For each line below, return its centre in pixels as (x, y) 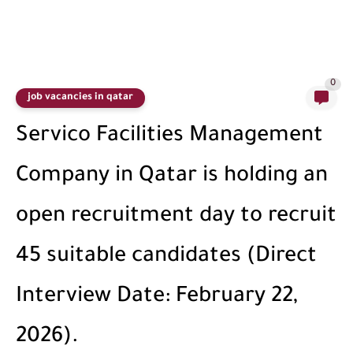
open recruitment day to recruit (176, 217)
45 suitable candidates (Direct (166, 258)
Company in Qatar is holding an (172, 177)
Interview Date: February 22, (157, 298)
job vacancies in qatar (80, 97)
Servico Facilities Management (169, 137)
